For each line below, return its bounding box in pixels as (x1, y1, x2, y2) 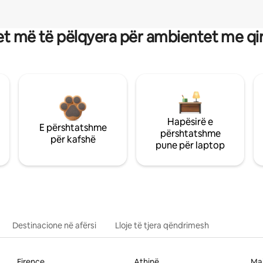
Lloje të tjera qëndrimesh (115, 220, 209, 231)
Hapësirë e (167, 115, 213, 128)
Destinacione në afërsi (12, 220, 96, 231)
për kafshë (50, 133, 96, 146)
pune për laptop (156, 139, 225, 151)
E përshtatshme (39, 121, 107, 134)
